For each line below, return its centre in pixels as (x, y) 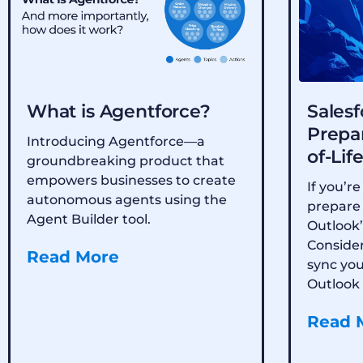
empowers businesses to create (131, 180)
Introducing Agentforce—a (116, 141)
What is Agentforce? (119, 111)
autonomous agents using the (127, 199)
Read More (73, 256)
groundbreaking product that (126, 160)
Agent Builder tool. (89, 219)
